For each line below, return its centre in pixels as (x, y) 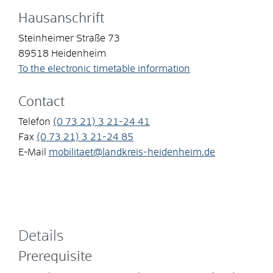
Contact (41, 102)
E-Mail (32, 152)
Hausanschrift (61, 19)
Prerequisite (55, 257)
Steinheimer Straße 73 (69, 38)
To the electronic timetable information (104, 69)
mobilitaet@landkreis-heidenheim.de (132, 152)
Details (41, 236)
